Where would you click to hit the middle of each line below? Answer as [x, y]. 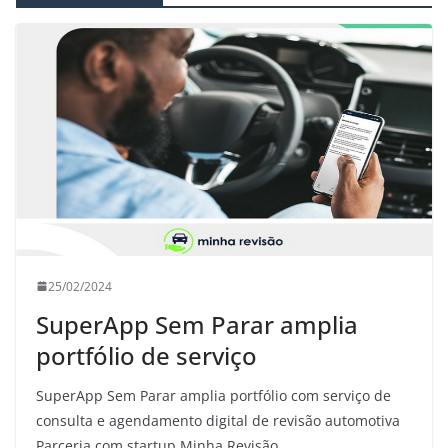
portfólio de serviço [146, 355]
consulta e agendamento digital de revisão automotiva [218, 420]
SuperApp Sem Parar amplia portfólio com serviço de [213, 395]
